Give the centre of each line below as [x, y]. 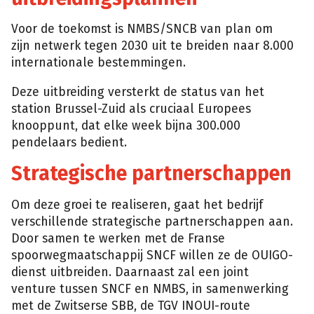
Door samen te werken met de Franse [118, 239]
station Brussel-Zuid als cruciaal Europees [131, 109]
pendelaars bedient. [69, 142]
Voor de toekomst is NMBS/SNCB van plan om [142, 29]
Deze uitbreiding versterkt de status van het [138, 92]
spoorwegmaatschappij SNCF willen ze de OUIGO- [152, 256]
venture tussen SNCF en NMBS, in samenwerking [150, 289]
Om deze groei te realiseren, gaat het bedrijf [137, 205]
